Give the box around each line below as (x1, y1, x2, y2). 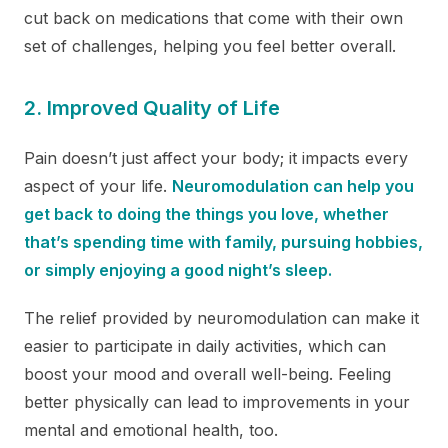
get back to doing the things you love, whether (24, 203, 389, 224)
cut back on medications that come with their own (24, 7, 403, 28)
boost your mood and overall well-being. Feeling (24, 363, 391, 384)
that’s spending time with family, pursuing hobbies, (24, 231, 423, 252)
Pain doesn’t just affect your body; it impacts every (24, 147, 408, 168)
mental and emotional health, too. (24, 419, 283, 440)
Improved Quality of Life (47, 95, 280, 120)
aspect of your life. (24, 175, 172, 196)
